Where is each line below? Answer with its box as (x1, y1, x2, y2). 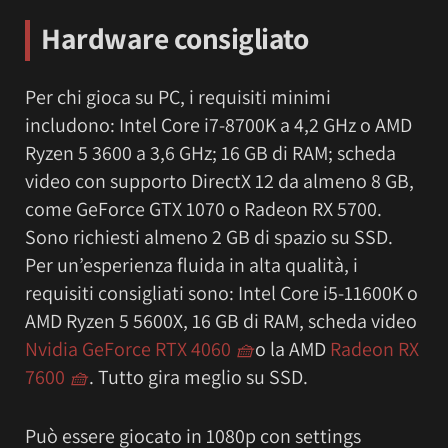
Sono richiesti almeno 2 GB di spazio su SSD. (25, 223, 393, 250)
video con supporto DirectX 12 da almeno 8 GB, (25, 167, 414, 194)
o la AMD (255, 335, 330, 362)
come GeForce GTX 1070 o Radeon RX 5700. (25, 195, 382, 222)
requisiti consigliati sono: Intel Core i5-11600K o (25, 279, 418, 306)
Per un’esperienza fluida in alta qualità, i (25, 251, 358, 278)
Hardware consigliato (41, 18, 308, 57)
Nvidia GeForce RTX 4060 (25, 335, 235, 362)
